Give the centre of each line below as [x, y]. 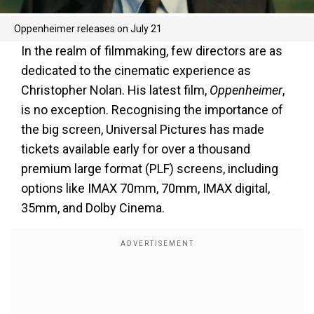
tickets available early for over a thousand [136, 149]
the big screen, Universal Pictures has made [143, 129]
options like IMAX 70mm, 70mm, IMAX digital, [145, 188]
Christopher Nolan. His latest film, [115, 90]
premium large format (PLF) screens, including [150, 169]
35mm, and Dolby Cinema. [93, 208]
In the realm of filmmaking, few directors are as [152, 51]
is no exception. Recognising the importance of [152, 110]
